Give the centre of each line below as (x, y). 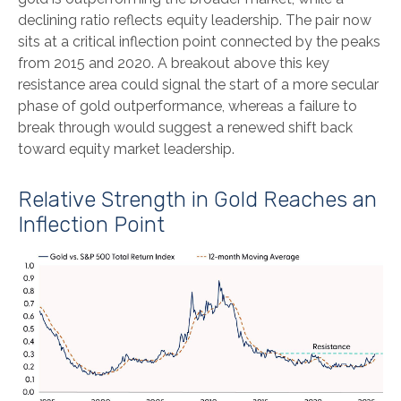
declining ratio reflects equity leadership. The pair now (195, 21)
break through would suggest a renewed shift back (185, 128)
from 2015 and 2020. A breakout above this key (174, 64)
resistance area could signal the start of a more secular (198, 85)
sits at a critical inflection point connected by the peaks (199, 42)
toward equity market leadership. (126, 149)
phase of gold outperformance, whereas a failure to (188, 107)
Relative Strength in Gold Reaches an (197, 200)
